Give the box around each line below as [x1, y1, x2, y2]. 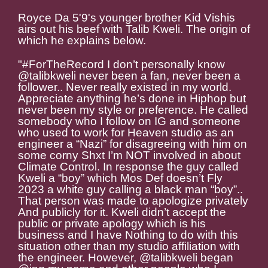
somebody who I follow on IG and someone [18, 115, 240, 128]
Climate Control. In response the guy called [18, 160, 239, 173]
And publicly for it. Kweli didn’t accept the [18, 206, 226, 219]
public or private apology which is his [18, 217, 206, 230]
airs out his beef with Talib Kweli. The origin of [18, 23, 250, 36]
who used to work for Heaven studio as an [18, 126, 234, 139]
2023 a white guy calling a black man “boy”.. [18, 183, 243, 196]
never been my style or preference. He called [18, 103, 248, 117]
